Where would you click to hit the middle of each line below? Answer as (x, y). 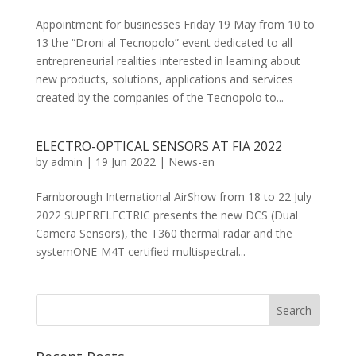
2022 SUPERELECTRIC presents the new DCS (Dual (166, 215)
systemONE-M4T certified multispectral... (140, 252)
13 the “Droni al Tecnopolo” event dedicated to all (164, 43)
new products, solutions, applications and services (164, 79)
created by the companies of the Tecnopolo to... (159, 97)
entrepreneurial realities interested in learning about (168, 61)
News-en (191, 162)
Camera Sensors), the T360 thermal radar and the (164, 233)
